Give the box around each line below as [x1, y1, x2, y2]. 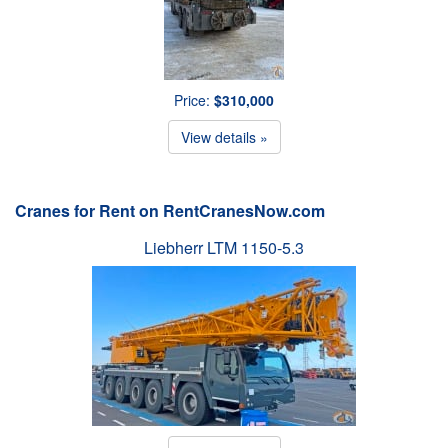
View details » [180, 126, 268, 147]
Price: [174, 89, 214, 110]
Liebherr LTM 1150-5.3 [144, 235, 304, 259]
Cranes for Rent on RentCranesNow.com [15, 198, 325, 222]
